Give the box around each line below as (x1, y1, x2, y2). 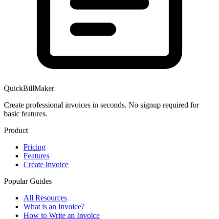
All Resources (23, 194, 67, 202)
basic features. (4, 109, 47, 118)
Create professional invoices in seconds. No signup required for (4, 101, 199, 109)
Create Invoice (23, 160, 68, 169)
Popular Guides (4, 177, 52, 186)
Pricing (23, 143, 45, 152)
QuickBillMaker (4, 84, 54, 93)
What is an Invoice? (23, 202, 85, 211)
